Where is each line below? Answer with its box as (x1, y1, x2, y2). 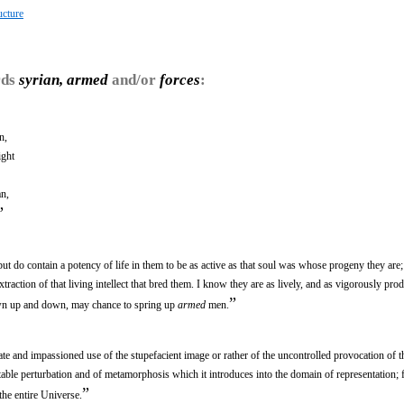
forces (160, 70, 200, 88)
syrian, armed (19, 70, 108, 88)
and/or (108, 70, 160, 88)
